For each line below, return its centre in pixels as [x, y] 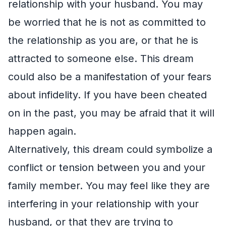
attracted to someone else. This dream [101, 58]
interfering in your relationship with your [103, 204]
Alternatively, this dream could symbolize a [110, 149]
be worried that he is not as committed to [107, 22]
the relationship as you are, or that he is [103, 40]
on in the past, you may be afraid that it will [111, 113]
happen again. [42, 131]
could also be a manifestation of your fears [110, 76]
